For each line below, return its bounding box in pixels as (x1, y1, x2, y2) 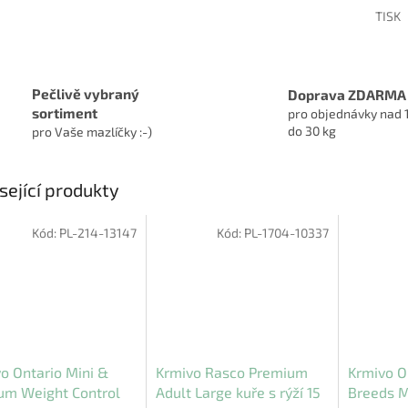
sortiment (32, 104, 97, 121)
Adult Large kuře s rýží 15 (155, 383, 321, 402)
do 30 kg (288, 122, 336, 138)
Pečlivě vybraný (32, 85, 139, 102)
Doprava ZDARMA (288, 86, 406, 103)
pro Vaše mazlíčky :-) (32, 123, 152, 139)
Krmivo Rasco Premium (155, 363, 308, 382)
